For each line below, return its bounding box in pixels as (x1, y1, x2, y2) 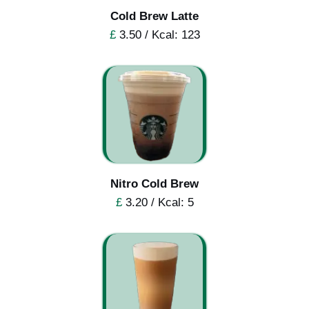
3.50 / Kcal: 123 (115, 28, 200, 41)
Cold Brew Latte (110, 9, 199, 23)
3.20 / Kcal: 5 (121, 195, 194, 209)
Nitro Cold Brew (110, 177, 199, 190)
